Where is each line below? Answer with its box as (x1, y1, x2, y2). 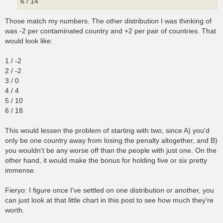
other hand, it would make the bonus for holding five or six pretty (5, 156, 207, 165)
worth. (5, 206, 24, 215)
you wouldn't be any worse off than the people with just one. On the (5, 146, 217, 155)
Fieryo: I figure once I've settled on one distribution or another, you (5, 186, 214, 195)
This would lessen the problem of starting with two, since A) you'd (5, 126, 210, 135)
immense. (5, 166, 36, 175)
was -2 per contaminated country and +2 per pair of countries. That (5, 27, 216, 35)
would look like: (5, 37, 53, 45)
